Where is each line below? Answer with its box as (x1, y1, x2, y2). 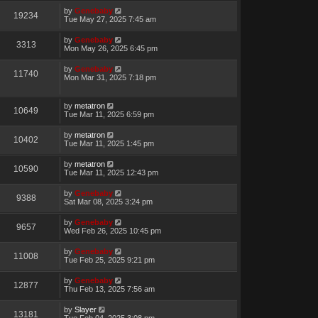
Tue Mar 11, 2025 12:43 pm (63, 168, 158, 177)
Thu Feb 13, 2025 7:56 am (63, 284, 155, 293)
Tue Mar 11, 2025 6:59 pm (63, 109, 154, 119)
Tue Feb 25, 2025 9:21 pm (63, 255, 155, 264)
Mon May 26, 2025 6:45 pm (63, 43, 158, 53)
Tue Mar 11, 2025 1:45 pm (63, 138, 154, 148)
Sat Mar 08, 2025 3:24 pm (63, 197, 153, 206)
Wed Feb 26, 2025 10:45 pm (63, 226, 161, 235)
